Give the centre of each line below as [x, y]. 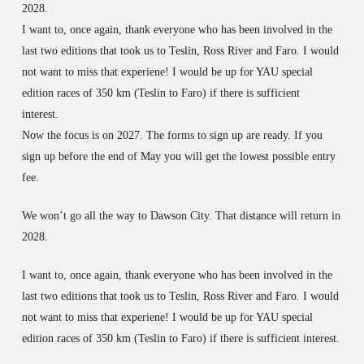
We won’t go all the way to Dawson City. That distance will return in [181, 215]
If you [308, 135]
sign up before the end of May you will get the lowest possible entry [178, 156]
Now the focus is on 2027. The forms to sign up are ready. [158, 135]
